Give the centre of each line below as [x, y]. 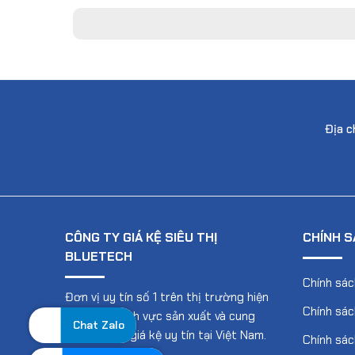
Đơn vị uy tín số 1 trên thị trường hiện [167, 298]
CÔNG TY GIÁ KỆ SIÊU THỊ [141, 238]
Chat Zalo [98, 325]
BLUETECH [99, 257]
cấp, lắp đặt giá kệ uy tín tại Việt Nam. [166, 336]
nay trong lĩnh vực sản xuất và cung [160, 317]
